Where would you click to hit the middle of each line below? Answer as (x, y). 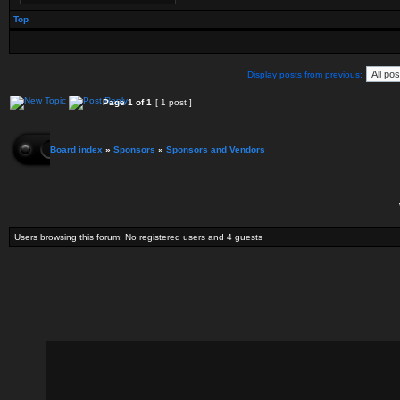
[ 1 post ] (174, 102)
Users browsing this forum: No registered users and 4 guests (138, 237)
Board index (76, 150)
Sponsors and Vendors (216, 150)
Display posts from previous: (305, 75)
